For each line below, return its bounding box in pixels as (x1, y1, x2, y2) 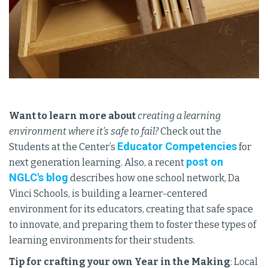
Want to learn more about (9, 109, 136, 121)
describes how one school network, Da (68, 172, 240, 184)
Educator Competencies (117, 139, 237, 153)
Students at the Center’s (9, 141, 117, 153)
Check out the (159, 125, 221, 137)
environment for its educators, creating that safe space (9, 203, 253, 215)
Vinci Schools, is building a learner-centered (9, 187, 208, 199)
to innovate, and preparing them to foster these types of (9, 218, 256, 230)
